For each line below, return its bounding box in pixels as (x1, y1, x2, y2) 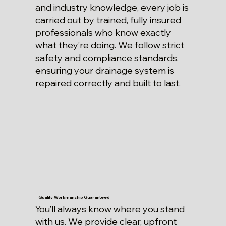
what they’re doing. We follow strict (35, 39, 184, 51)
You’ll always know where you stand (35, 203, 185, 215)
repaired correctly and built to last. (35, 77, 181, 89)
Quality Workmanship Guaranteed (38, 195, 110, 200)
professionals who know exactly (35, 27, 171, 39)
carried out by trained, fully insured (35, 14, 181, 26)
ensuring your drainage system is (35, 65, 174, 77)
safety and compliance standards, (35, 52, 179, 64)
